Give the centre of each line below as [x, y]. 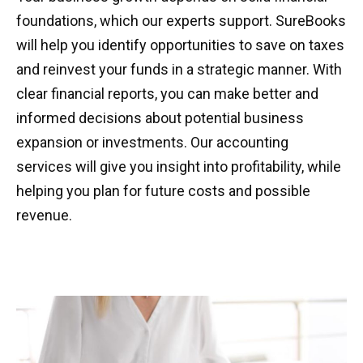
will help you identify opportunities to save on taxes [180, 45]
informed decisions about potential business [160, 118]
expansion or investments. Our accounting [152, 142]
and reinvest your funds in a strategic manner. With [179, 69]
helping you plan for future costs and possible [163, 191]
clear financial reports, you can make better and [167, 94]
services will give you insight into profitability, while [179, 167]
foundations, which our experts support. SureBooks [181, 21]
